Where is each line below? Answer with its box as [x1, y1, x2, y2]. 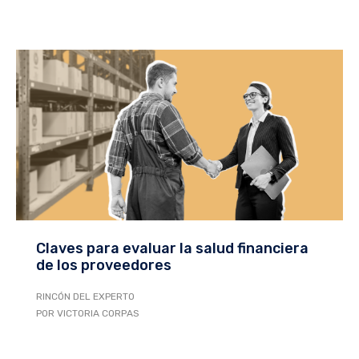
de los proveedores [36, 256, 171, 275]
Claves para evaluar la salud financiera [36, 240, 309, 258]
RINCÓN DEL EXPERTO [36, 291, 135, 303]
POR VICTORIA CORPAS [36, 308, 139, 320]
